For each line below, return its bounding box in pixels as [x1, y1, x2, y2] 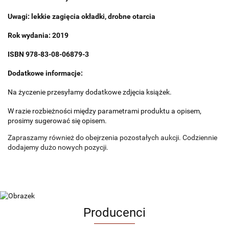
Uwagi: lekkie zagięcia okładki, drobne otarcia [8, 12, 155, 20]
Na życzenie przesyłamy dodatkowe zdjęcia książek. [8, 88, 172, 96]
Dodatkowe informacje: [8, 69, 83, 77]
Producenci [83, 205, 146, 220]
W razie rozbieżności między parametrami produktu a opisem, [8, 107, 201, 115]
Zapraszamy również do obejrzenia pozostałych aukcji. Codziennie [8, 133, 217, 142]
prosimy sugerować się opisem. [8, 117, 107, 125]
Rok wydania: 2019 [8, 31, 68, 39]
